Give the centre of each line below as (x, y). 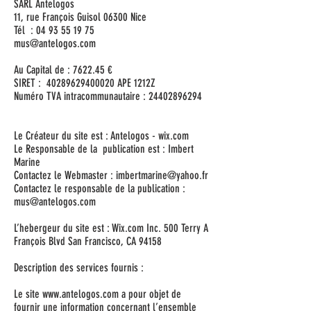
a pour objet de (150, 294)
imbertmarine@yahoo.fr (162, 175)
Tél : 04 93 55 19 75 (54, 30)
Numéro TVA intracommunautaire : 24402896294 (108, 96)
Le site (28, 294)
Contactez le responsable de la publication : (100, 188)
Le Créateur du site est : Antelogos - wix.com (101, 136)
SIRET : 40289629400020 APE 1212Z (85, 83)
